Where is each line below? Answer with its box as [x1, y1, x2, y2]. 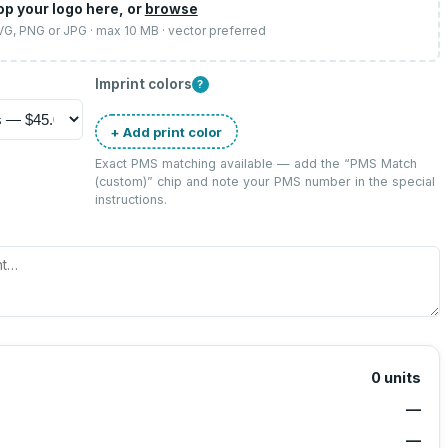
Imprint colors [94, 76, 192, 92]
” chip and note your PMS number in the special [146, 174, 435, 189]
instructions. [94, 192, 167, 207]
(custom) [94, 174, 147, 189]
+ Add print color [110, 123, 223, 140]
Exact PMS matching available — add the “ [94, 156, 350, 171]
